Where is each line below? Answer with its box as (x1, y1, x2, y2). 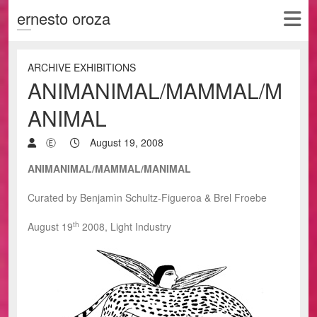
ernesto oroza (17, 7, 110, 29)
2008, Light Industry (79, 219, 171, 234)
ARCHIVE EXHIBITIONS (28, 60, 136, 74)
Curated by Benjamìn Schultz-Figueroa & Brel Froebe (28, 190, 267, 204)
